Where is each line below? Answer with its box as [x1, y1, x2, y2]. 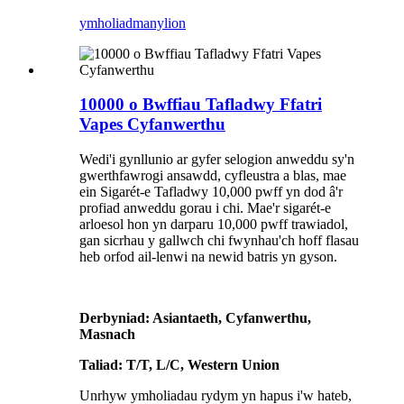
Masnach [79, 326, 135, 342]
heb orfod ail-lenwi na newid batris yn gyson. [79, 248, 337, 264]
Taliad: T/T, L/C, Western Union [79, 356, 280, 372]
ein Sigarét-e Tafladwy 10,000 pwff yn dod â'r [79, 183, 343, 199]
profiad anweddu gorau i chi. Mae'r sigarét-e [79, 199, 331, 216]
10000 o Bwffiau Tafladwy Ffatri [79, 95, 322, 115]
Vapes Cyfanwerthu [79, 115, 225, 134]
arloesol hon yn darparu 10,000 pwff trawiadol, [79, 216, 348, 232]
